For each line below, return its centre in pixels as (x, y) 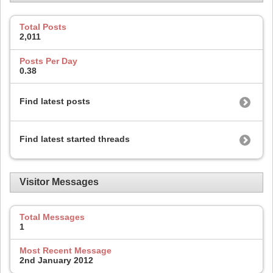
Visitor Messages (59, 182)
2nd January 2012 (56, 261)
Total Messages (52, 217)
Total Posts (43, 27)
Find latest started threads (75, 139)
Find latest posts (55, 101)
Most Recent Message (66, 251)
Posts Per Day (48, 61)
